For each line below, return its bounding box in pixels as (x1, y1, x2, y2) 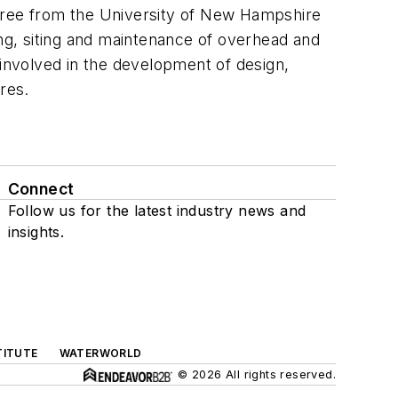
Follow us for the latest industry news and (7, 202, 306, 219)
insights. (7, 223, 65, 241)
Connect (7, 179, 75, 198)
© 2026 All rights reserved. (178, 368, 336, 381)
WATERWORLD (59, 346, 142, 360)
